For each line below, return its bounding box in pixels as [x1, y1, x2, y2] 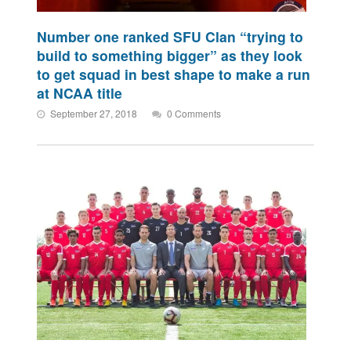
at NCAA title [37, 82, 123, 103]
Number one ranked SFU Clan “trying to [37, 26, 304, 46]
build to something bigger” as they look [37, 45, 303, 65]
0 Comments [167, 106, 222, 120]
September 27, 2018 [50, 106, 138, 120]
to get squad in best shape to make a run [37, 63, 311, 84]
